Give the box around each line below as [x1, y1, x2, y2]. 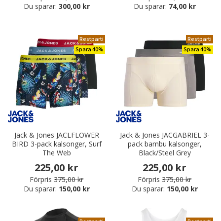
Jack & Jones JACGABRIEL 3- [119, 130, 210, 140]
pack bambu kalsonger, [127, 139, 202, 149]
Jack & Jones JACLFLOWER [14, 130, 99, 140]
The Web [42, 148, 71, 158]
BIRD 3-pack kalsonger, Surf [11, 139, 102, 149]
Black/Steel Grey [138, 148, 191, 158]
